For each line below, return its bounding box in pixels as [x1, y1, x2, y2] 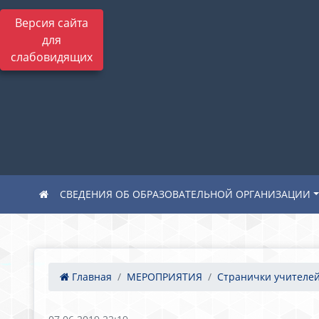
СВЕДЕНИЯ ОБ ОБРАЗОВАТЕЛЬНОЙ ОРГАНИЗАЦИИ [60, 187, 310, 201]
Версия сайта [15, 15, 88, 31]
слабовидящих [11, 49, 93, 65]
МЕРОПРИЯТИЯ [127, 270, 202, 283]
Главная [69, 270, 112, 283]
